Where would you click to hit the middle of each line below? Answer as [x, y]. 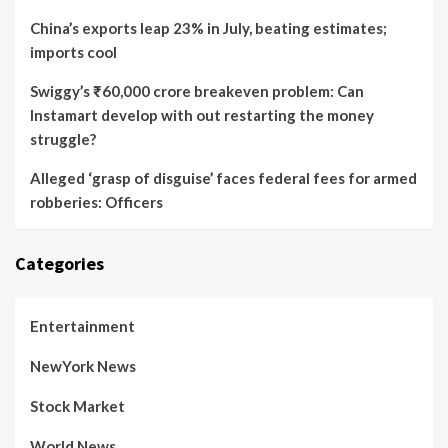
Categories [59, 263]
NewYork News [83, 366]
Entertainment [82, 326]
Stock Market [77, 406]
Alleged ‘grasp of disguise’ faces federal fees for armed [223, 178]
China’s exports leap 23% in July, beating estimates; [208, 28]
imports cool [73, 52]
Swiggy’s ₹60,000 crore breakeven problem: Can [197, 91]
